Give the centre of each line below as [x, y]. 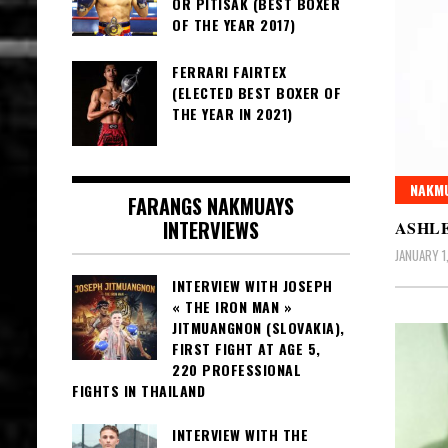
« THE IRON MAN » [232, 306]
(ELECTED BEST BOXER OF [256, 92]
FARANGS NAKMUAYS [210, 205]
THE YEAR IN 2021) [232, 113]
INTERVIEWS [210, 229]
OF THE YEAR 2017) [234, 24]
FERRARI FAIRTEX [229, 71]
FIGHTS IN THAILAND [138, 390]
